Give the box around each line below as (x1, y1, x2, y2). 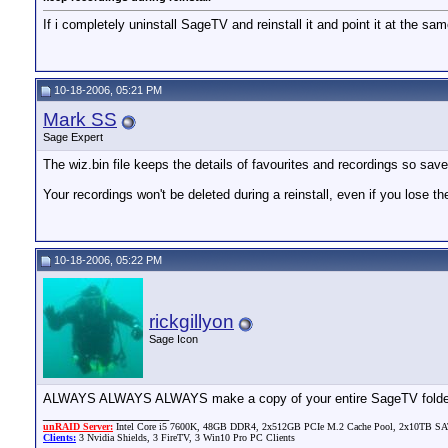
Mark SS (43, 109, 117, 130)
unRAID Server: (43, 421, 113, 432)
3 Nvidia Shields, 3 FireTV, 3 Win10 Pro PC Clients (76, 432, 295, 443)
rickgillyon (149, 311, 234, 332)
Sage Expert (43, 131, 103, 143)
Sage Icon (149, 333, 198, 345)
